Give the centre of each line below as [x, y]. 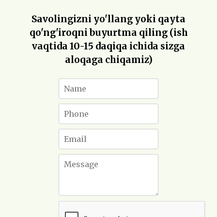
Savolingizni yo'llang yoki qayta [108, 19]
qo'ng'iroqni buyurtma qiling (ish [108, 32]
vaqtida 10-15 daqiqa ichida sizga [108, 46]
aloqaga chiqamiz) [108, 60]
